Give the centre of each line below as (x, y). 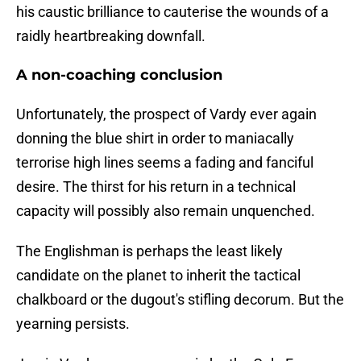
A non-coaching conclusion (119, 75)
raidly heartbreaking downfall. (111, 36)
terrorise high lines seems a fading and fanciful (165, 163)
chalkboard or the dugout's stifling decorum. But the (180, 300)
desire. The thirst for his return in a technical (156, 187)
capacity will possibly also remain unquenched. (166, 211)
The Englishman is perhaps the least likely (149, 251)
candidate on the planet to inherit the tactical (158, 276)
